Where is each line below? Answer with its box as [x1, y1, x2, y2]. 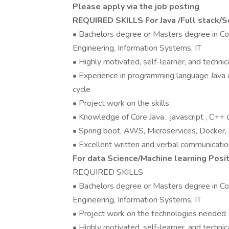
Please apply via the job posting [73, 1, 199, 12]
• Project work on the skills [73, 98, 169, 109]
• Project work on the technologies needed [73, 208, 226, 219]
